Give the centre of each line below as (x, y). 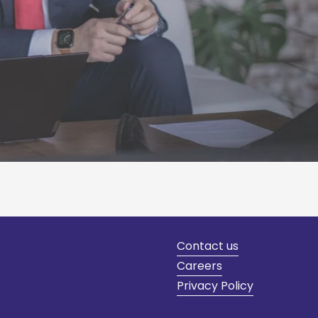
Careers (200, 266)
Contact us (208, 246)
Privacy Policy (215, 286)
